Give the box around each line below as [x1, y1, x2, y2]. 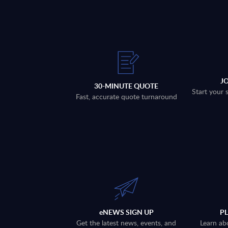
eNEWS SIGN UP [99, 207, 154, 217]
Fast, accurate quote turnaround [75, 92, 177, 102]
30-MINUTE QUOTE [94, 81, 159, 91]
